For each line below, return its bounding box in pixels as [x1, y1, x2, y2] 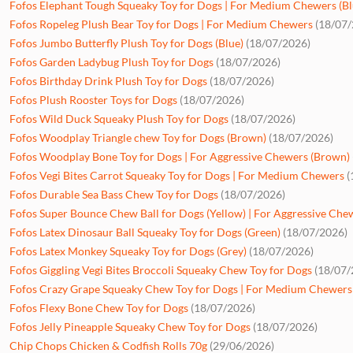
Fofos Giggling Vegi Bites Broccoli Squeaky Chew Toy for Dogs [9, 262, 312, 277]
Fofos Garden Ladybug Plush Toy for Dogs [9, 54, 214, 69]
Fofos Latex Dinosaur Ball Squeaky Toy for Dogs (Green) [9, 225, 281, 239]
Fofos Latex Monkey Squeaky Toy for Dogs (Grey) [9, 243, 247, 258]
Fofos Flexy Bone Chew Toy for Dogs [9, 300, 188, 314]
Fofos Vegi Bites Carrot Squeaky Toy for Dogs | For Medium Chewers [9, 168, 344, 182]
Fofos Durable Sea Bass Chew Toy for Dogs [9, 187, 218, 201]
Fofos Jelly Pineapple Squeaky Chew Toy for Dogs [9, 319, 251, 333]
